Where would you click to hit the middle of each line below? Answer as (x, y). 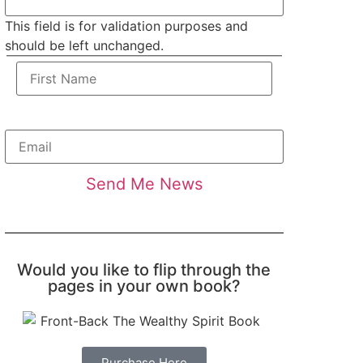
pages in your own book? (144, 286)
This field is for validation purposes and (126, 26)
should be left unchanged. (84, 45)
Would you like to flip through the (144, 269)
